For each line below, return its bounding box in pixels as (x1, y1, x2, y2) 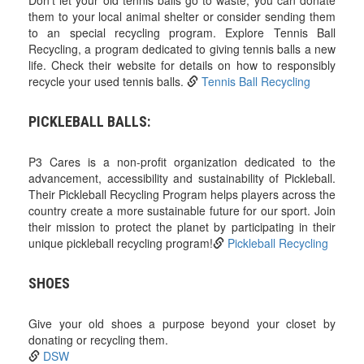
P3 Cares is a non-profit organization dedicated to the (28, 154, 336, 171)
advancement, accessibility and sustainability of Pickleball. (28, 170, 336, 187)
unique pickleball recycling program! (28, 235, 213, 252)
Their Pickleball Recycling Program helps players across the (28, 186, 336, 203)
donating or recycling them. (28, 331, 168, 349)
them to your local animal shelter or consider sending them (28, 8, 336, 25)
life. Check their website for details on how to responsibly (28, 57, 336, 74)
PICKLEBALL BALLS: (28, 113, 150, 131)
